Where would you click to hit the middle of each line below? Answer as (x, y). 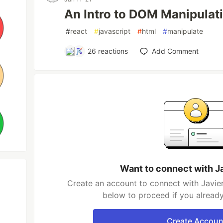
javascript (115, 31)
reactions (112, 51)
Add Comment (175, 51)
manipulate (185, 31)
